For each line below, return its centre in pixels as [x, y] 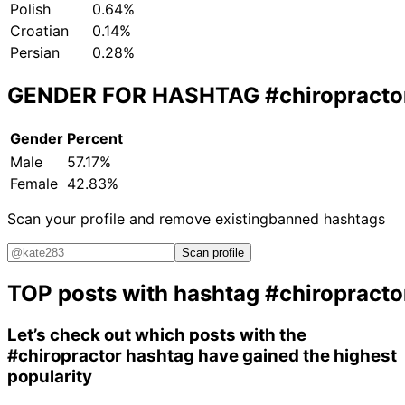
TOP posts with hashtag [136, 294]
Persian [35, 53]
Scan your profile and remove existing [138, 219]
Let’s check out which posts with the [157, 335]
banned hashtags [327, 219]
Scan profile [213, 253]
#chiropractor [65, 356]
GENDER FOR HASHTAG [136, 96]
